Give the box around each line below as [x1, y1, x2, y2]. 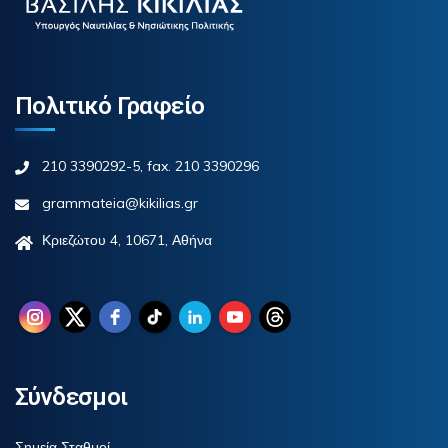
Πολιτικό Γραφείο [15, 91, 205, 120]
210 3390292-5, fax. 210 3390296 [42, 156, 259, 175]
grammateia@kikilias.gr [42, 193, 198, 212]
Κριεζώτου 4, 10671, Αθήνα [42, 230, 212, 249]
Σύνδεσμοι [15, 382, 128, 411]
